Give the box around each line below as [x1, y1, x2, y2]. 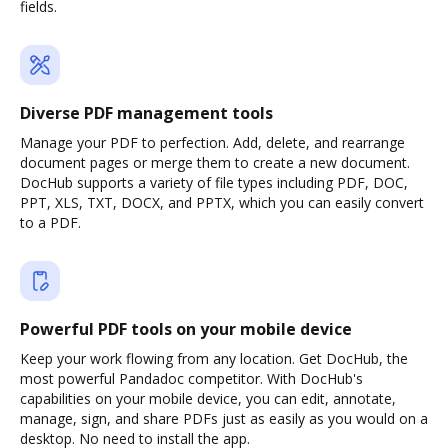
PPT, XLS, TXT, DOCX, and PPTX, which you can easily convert [20, 193, 424, 212]
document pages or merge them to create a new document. [20, 153, 410, 172]
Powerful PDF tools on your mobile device [20, 318, 352, 340]
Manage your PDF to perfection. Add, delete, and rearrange [20, 133, 405, 152]
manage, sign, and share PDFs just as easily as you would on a [20, 409, 428, 428]
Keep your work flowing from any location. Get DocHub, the [20, 349, 408, 368]
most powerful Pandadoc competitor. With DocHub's [20, 369, 363, 388]
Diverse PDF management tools [20, 102, 273, 124]
